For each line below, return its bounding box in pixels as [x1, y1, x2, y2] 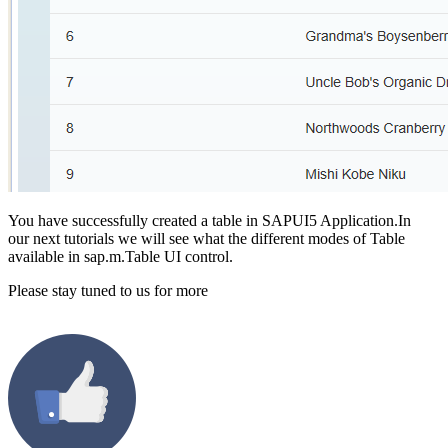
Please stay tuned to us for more [8, 282, 208, 300]
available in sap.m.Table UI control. [8, 248, 233, 266]
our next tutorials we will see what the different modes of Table [8, 230, 405, 248]
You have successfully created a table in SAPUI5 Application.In [8, 212, 411, 230]
